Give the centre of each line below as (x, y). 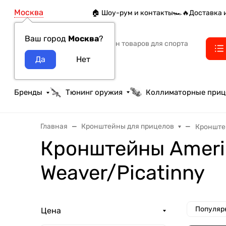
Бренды (28, 92)
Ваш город (46, 39)
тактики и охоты (83, 54)
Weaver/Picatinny (123, 173)
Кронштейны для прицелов (128, 127)
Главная (54, 127)
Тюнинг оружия (94, 92)
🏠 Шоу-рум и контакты (133, 13)
